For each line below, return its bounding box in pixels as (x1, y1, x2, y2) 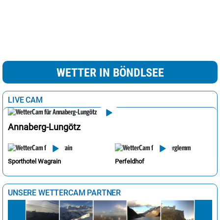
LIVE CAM (8, 95, 43, 105)
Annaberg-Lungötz (8, 122, 81, 133)
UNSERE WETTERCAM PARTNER (8, 188, 121, 197)
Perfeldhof (115, 157, 144, 165)
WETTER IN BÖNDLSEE (56, 65, 164, 80)
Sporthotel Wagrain (8, 157, 61, 165)
